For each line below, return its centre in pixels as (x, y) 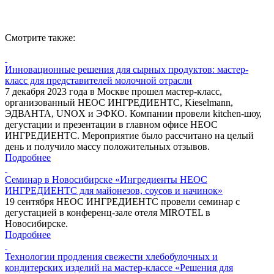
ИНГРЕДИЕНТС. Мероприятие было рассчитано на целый (129, 135)
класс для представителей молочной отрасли (98, 80)
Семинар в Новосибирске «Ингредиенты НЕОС (106, 179)
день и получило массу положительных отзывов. (107, 146)
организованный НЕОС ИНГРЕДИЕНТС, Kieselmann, (119, 102)
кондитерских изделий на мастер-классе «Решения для (119, 267)
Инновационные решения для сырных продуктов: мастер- (127, 69)
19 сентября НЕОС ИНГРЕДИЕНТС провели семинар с (122, 201)
